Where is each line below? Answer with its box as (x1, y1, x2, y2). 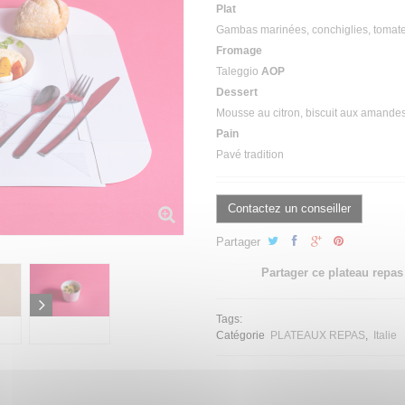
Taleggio (216, 65, 261, 79)
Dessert (216, 86, 258, 99)
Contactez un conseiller (228, 202, 351, 216)
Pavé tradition (216, 148, 284, 162)
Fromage (216, 44, 262, 58)
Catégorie (216, 329, 268, 343)
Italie (373, 329, 397, 343)
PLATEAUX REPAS (270, 329, 365, 343)
